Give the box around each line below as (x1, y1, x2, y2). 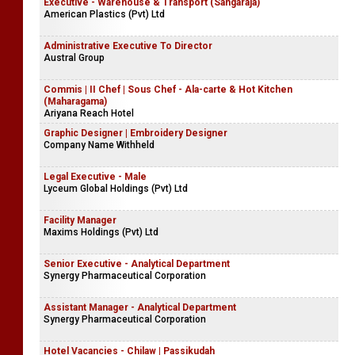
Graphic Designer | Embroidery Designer (44, 128, 227, 139)
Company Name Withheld (44, 139, 155, 151)
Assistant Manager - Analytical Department (44, 302, 236, 313)
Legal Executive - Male (44, 171, 147, 182)
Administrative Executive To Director (44, 40, 212, 52)
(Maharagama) (44, 96, 107, 107)
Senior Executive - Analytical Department (44, 258, 230, 269)
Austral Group (44, 52, 105, 63)
